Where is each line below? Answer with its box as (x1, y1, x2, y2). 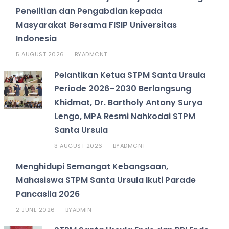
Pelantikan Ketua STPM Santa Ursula (54, 69, 206, 81)
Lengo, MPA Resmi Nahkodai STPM (54, 110, 196, 123)
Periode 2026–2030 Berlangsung (54, 83, 192, 95)
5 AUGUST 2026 (16, 50, 64, 59)
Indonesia (16, 33, 57, 45)
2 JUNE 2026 (16, 205, 55, 214)
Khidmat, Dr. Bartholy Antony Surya (54, 97, 203, 109)
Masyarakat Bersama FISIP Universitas (16, 19, 177, 31)
